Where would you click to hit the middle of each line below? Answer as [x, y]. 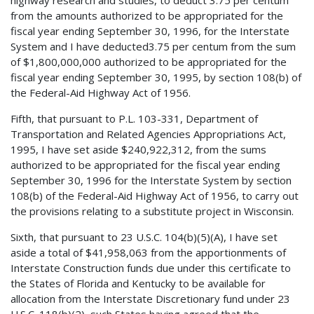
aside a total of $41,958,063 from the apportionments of [148, 252]
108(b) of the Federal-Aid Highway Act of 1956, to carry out [155, 195]
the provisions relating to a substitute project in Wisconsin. [152, 211]
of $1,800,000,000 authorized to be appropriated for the [149, 61]
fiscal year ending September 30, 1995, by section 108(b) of [156, 77]
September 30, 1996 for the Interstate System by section [151, 180]
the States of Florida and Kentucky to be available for [138, 283]
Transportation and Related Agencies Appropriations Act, [148, 134]
